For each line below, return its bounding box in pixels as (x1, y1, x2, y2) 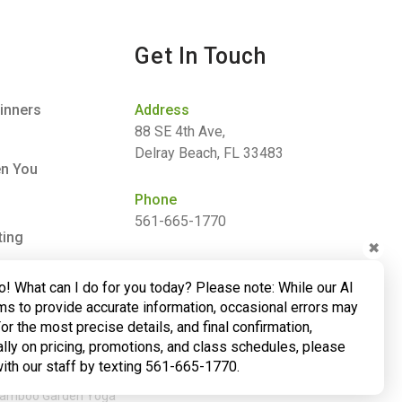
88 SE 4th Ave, (135, 123, 226, 140)
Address (135, 101, 190, 118)
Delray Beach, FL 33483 (135, 144, 284, 162)
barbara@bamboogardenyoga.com (135, 281, 349, 298)
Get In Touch (135, 43, 267, 69)
